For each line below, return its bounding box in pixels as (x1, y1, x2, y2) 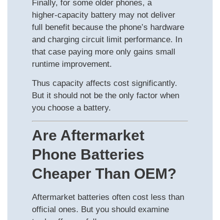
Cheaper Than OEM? (32, 165, 176, 182)
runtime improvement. (32, 59, 112, 69)
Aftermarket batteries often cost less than (32, 192, 184, 202)
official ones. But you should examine (32, 205, 169, 215)
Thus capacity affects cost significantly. (32, 79, 177, 88)
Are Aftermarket (32, 127, 144, 144)
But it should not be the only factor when (32, 91, 179, 101)
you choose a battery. (32, 103, 111, 113)
